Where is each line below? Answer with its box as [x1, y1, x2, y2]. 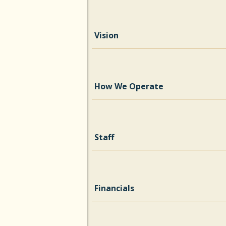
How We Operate [94, 81, 163, 92]
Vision [94, 30, 119, 41]
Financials [94, 183, 134, 194]
